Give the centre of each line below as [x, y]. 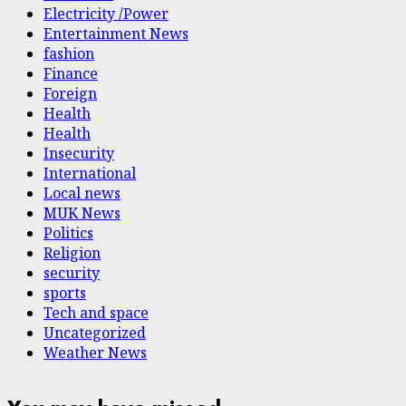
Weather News [95, 353]
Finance [71, 74]
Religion [72, 253]
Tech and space [96, 313]
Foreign [70, 94]
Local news [82, 193]
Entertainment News [116, 34]
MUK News [82, 213]
